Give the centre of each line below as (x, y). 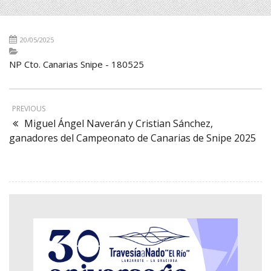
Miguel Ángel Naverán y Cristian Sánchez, (119, 124)
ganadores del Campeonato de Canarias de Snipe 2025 (132, 138)
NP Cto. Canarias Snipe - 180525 (77, 64)
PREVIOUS (29, 109)
